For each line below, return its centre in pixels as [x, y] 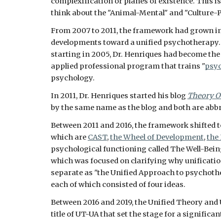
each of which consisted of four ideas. [118, 184]
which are [69, 137]
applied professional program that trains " [128, 66]
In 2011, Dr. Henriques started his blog [119, 96]
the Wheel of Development [157, 137]
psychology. [73, 78]
